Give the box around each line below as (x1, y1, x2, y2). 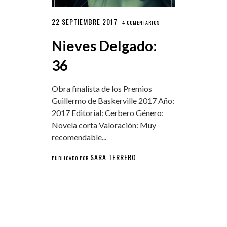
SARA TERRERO (90, 152, 136, 163)
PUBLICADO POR (51, 154, 90, 162)
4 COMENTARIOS (122, 19, 160, 27)
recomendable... (51, 132, 106, 142)
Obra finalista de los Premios (51, 84, 152, 94)
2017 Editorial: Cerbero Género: (51, 108, 164, 118)
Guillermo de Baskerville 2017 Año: (51, 96, 174, 106)
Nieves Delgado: (51, 37, 157, 55)
